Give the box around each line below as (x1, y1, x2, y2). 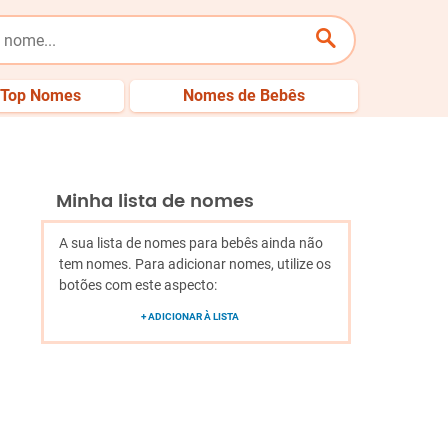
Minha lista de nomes (56, 187, 254, 216)
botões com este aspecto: (59, 277, 217, 293)
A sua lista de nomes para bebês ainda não (59, 235, 323, 251)
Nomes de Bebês (183, 86, 305, 105)
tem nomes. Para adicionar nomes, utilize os (59, 256, 331, 272)
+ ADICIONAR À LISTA (141, 310, 239, 322)
